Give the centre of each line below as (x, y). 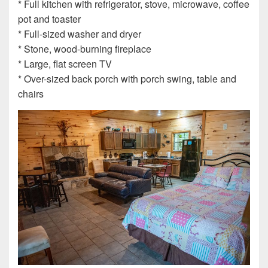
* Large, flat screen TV (65, 63)
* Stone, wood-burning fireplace (85, 48)
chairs (31, 93)
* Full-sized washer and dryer (80, 33)
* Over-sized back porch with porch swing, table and (127, 78)
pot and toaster (49, 19)
